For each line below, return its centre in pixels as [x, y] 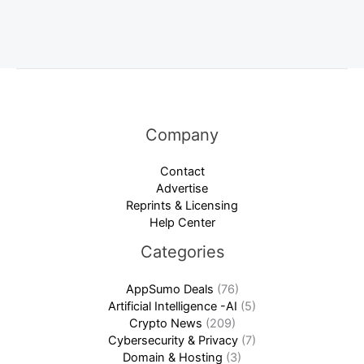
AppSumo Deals [169, 289]
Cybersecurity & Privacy [173, 340]
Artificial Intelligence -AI [173, 306]
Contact [182, 172]
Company [182, 135]
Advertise [182, 189]
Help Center [182, 223]
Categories [182, 252]
